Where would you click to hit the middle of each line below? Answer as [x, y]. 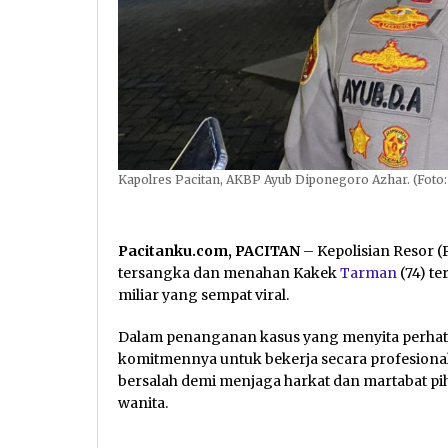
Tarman [368, 272]
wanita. [143, 402]
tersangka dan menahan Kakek [229, 272]
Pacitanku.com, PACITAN [209, 250]
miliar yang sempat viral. [203, 294]
